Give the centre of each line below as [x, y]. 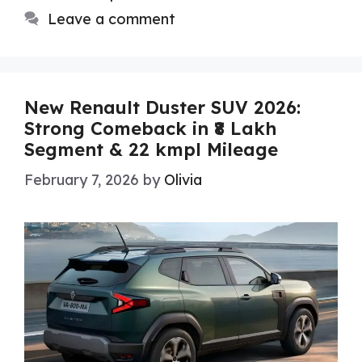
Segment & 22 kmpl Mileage [151, 150]
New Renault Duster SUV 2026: [162, 108]
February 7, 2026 [82, 180]
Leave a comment [111, 19]
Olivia [183, 180]
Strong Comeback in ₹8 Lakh [150, 129]
